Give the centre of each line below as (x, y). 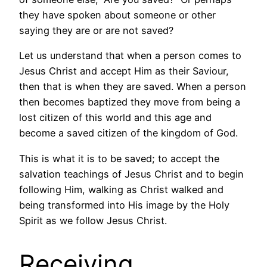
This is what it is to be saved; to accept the (119, 158)
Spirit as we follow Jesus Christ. (93, 220)
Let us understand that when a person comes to (130, 56)
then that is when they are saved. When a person (133, 87)
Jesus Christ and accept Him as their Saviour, (124, 71)
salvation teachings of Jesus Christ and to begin (131, 174)
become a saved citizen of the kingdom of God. (128, 133)
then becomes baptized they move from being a (130, 102)
